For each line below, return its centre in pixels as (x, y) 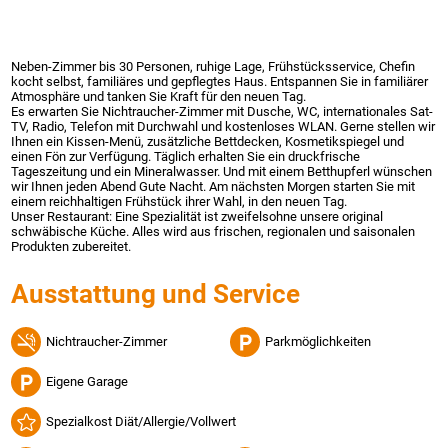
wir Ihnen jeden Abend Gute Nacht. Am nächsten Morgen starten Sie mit (213, 186)
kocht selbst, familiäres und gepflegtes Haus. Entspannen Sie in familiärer (220, 81)
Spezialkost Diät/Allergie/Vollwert (141, 422)
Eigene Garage (87, 382)
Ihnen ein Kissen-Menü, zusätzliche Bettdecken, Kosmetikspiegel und (208, 141)
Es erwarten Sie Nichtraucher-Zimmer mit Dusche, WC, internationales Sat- (222, 111)
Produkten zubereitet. (71, 246)
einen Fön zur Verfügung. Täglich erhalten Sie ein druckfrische (186, 156)
